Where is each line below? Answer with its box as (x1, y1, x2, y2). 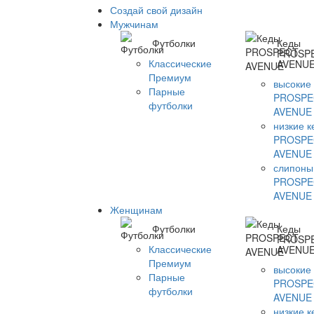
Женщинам (110, 203, 163, 217)
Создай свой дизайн (110, 3, 203, 17)
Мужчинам (110, 17, 158, 31)
